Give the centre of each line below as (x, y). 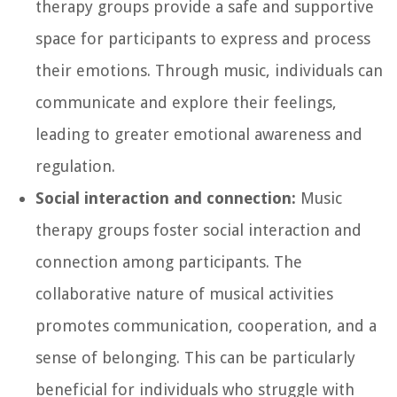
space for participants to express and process (203, 38)
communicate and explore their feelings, (186, 102)
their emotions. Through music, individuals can (209, 70)
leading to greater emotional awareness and (199, 134)
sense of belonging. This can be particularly (195, 357)
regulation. (75, 166)
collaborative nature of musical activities (184, 293)
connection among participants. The (169, 261)
